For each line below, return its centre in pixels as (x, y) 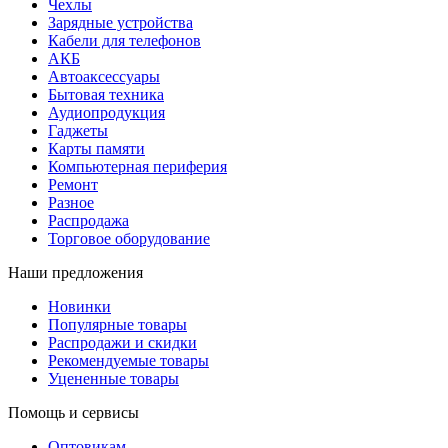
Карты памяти (96, 149)
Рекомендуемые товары (128, 361)
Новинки (79, 307)
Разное (71, 203)
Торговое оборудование (129, 239)
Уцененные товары (113, 379)
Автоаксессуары (104, 77)
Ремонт (73, 185)
